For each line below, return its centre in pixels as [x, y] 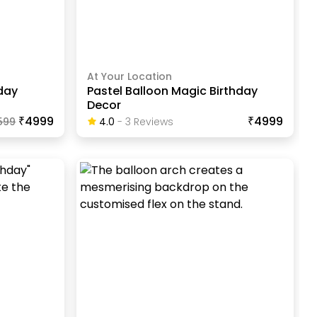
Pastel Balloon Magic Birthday [172, 91]
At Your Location [129, 77]
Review [149, 122]
